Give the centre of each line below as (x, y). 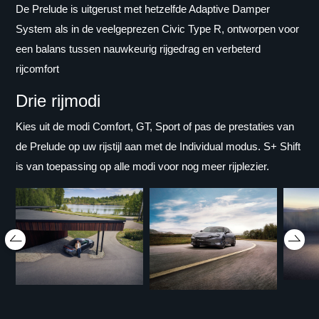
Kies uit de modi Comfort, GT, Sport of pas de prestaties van (155, 127)
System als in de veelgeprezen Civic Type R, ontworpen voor (158, 29)
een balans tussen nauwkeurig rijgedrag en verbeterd (138, 49)
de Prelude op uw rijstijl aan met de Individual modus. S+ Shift (158, 147)
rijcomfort (38, 69)
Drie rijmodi (58, 101)
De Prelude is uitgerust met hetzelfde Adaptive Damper (143, 9)
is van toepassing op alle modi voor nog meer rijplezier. (143, 167)
